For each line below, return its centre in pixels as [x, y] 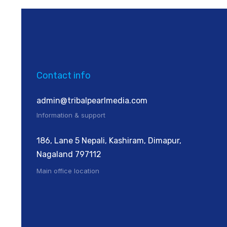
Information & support [71, 115]
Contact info [64, 75]
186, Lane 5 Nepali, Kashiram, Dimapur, [109, 140]
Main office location [68, 171]
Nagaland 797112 [69, 154]
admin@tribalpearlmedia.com [92, 100]
